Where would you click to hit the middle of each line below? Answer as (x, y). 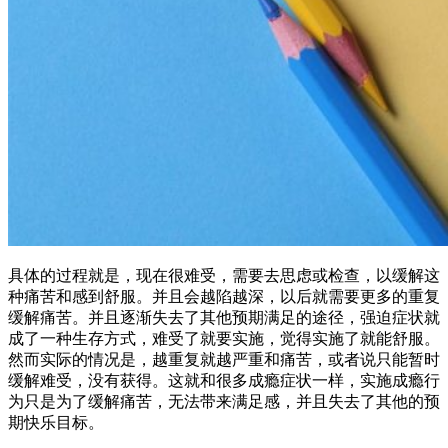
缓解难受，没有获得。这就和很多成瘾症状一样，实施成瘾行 (224, 380)
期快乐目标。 (56, 422)
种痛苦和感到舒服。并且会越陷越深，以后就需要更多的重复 (224, 296)
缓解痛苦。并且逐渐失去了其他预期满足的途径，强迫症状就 (224, 317)
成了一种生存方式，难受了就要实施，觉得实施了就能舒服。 (224, 338)
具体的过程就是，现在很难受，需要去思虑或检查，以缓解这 (224, 275)
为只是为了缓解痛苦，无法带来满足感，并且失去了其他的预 (224, 401)
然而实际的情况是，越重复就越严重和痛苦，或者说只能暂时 (224, 359)
